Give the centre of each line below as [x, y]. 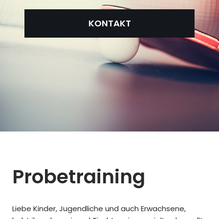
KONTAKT [109, 23]
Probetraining [79, 177]
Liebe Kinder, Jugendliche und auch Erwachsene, [99, 208]
